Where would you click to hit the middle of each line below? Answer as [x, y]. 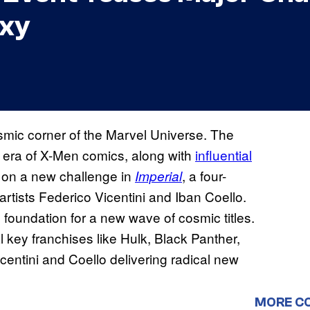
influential [224, 155]
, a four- [204, 176]
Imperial [158, 176]
